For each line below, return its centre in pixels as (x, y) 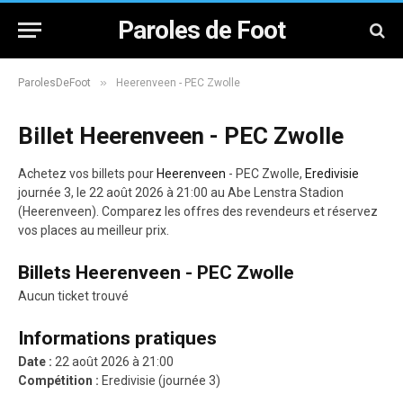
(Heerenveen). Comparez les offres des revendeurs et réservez (198, 211)
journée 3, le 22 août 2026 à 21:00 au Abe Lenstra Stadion (181, 193)
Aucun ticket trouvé (73, 296)
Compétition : (58, 381)
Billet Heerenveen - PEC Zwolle (181, 136)
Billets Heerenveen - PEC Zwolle (156, 273)
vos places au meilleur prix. (94, 230)
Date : (35, 362)
